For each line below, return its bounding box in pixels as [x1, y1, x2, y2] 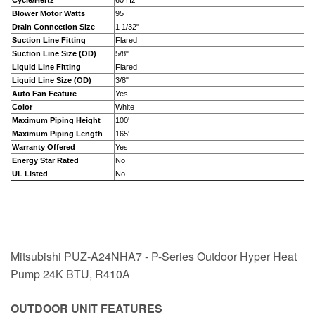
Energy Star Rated [12, 156, 79, 165]
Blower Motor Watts [12, 9, 85, 18]
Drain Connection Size [12, 22, 95, 31]
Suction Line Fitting [12, 36, 86, 44]
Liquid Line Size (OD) [12, 76, 91, 84]
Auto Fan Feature [12, 89, 77, 98]
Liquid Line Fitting [12, 63, 81, 71]
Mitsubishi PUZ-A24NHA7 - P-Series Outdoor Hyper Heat [11, 248, 297, 264]
